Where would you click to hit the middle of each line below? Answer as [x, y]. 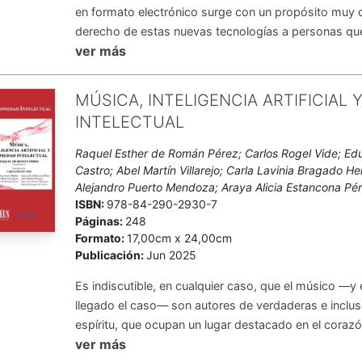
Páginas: [101, 221]
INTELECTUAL [130, 122]
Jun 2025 [172, 255]
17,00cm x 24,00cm [180, 238]
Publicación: [111, 255]
